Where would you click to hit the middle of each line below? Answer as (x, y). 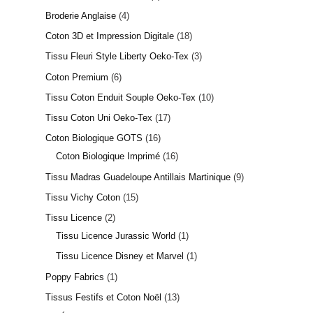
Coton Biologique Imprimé (108, 156)
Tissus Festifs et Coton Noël (103, 297)
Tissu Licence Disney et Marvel (120, 256)
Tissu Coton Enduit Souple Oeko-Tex (121, 97)
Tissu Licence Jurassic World (116, 236)
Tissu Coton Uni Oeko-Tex (99, 118)
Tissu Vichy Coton (83, 197)
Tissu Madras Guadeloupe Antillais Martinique (138, 177)
